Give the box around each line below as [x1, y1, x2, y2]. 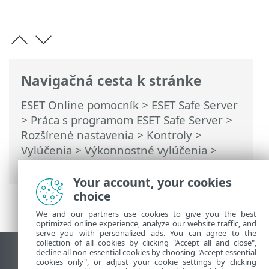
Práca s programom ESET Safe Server [31, 112, 223, 127]
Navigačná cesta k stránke [21, 71, 201, 90]
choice [73, 188, 111, 204]
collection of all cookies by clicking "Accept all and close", [36, 237, 256, 248]
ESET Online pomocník [21, 97, 139, 112]
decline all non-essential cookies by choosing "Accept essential [36, 247, 256, 258]
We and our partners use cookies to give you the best [36, 208, 256, 219]
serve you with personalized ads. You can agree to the [36, 228, 256, 238]
